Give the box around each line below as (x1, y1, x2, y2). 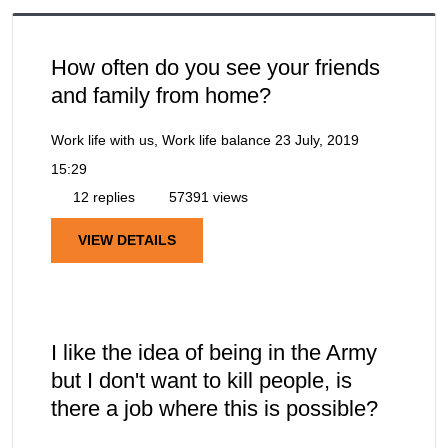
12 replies (69, 188, 135, 205)
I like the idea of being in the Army (51, 339, 377, 365)
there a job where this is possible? (51, 395, 378, 421)
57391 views (165, 188, 248, 205)
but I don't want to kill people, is (51, 367, 352, 393)
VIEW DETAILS (78, 231, 176, 248)
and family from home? (51, 82, 271, 108)
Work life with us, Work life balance (51, 131, 271, 148)
